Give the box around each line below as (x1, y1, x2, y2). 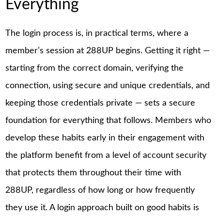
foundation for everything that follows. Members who (5, 116, 212, 125)
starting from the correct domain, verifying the (5, 64, 184, 73)
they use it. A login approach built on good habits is (5, 203, 200, 213)
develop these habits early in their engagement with (5, 134, 205, 143)
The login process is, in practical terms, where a (5, 29, 189, 38)
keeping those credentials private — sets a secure (5, 99, 196, 108)
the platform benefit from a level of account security (5, 151, 207, 160)
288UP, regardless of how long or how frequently (5, 186, 195, 195)
